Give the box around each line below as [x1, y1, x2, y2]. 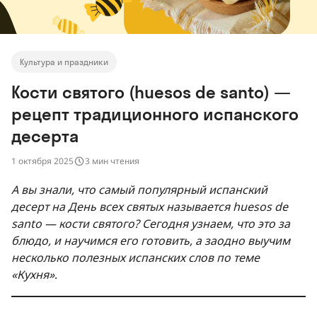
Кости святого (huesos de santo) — [11, 81, 291, 103]
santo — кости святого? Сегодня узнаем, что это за [11, 215, 290, 231]
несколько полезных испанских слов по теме [11, 249, 260, 265]
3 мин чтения [85, 155, 139, 168]
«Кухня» [11, 266, 54, 282]
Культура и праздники [20, 56, 108, 67]
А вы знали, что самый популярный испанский [11, 181, 267, 197]
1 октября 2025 [11, 155, 74, 168]
